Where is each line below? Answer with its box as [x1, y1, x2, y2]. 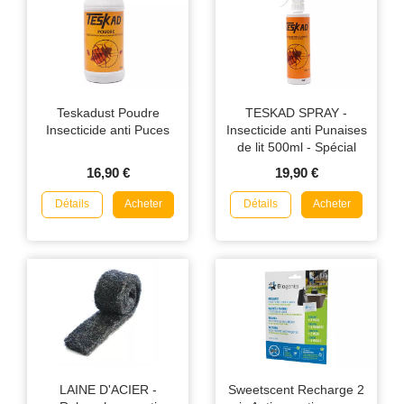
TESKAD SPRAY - [245, 105, 347, 120]
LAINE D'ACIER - [59, 381, 157, 397]
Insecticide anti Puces [46, 122, 170, 137]
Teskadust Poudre [56, 105, 160, 120]
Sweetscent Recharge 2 [228, 381, 364, 397]
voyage [275, 156, 317, 171]
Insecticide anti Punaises [225, 122, 367, 137]
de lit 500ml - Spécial [236, 139, 356, 154]
